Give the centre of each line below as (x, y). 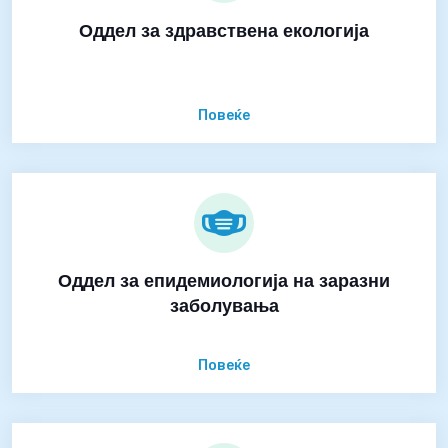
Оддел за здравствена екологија (224, 31)
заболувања (224, 306)
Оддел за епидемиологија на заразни (224, 281)
